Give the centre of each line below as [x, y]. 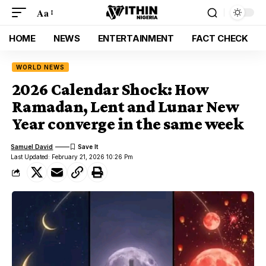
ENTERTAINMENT [136, 38]
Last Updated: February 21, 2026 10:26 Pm [72, 157]
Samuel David [32, 146]
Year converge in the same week [128, 124]
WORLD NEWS [41, 67]
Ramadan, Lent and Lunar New [125, 107]
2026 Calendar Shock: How [110, 89]
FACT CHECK [220, 38]
